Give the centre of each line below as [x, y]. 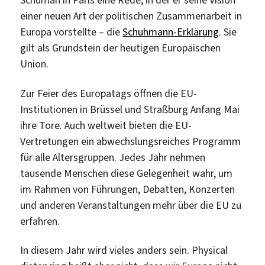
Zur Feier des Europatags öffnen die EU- [109, 93]
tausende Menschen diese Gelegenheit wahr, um [127, 173]
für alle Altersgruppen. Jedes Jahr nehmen [113, 157]
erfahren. [40, 221]
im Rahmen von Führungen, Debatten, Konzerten [128, 189]
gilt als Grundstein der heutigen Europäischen [121, 48]
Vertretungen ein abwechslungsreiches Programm [131, 141]
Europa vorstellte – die [72, 32]
